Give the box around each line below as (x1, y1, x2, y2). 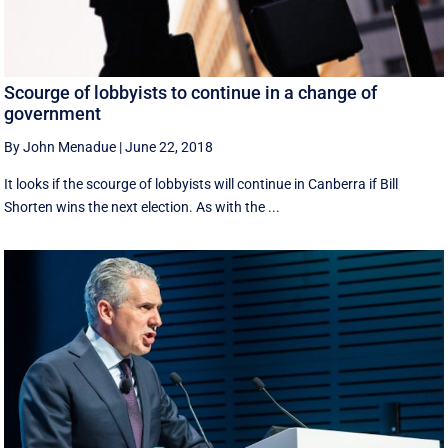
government (4, 102, 102, 124)
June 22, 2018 (125, 138, 214, 155)
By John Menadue (4, 138, 117, 155)
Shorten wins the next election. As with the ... (4, 198, 281, 215)
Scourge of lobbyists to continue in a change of (4, 81, 378, 103)
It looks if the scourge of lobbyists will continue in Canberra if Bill (4, 175, 399, 192)
